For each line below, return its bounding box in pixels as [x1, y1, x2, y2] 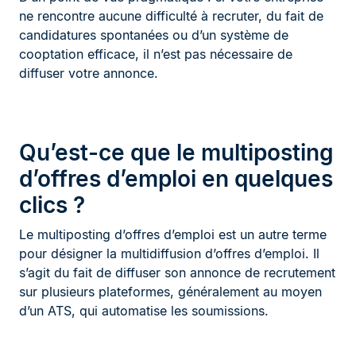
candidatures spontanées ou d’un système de [19, 26, 288, 43]
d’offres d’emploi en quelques [19, 164, 333, 192]
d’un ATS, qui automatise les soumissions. [19, 302, 269, 319]
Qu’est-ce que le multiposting [19, 138, 334, 166]
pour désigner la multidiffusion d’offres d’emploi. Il [19, 245, 319, 261]
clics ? [19, 191, 85, 219]
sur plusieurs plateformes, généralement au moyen [19, 283, 322, 300]
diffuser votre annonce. [19, 64, 158, 81]
